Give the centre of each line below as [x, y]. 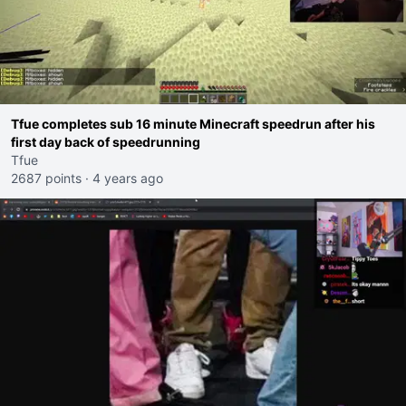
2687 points [46, 178]
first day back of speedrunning [106, 142]
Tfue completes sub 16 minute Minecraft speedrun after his [193, 124]
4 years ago [128, 178]
